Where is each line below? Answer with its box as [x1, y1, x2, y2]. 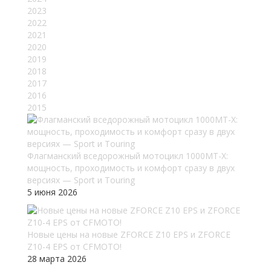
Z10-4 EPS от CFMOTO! [27, 241, 122, 252]
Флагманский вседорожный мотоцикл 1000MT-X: [27, 150, 228, 162]
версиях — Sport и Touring [27, 174, 135, 186]
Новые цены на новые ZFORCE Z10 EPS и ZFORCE [27, 229, 230, 240]
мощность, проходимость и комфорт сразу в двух [27, 162, 235, 174]
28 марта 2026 [27, 253, 87, 264]
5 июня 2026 [27, 186, 77, 198]
